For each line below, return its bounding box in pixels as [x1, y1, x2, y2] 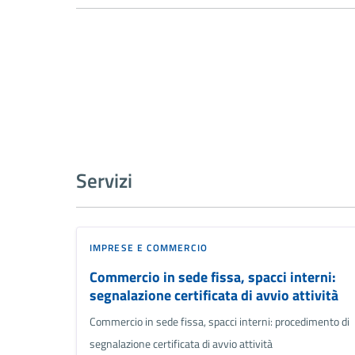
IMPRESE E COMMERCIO [90, 239, 208, 255]
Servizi [76, 165, 132, 196]
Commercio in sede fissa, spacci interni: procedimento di [90, 312, 349, 330]
